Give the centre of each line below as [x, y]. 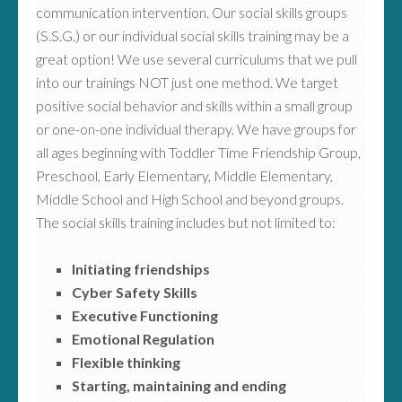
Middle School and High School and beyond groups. [190, 199]
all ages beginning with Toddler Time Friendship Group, [198, 152]
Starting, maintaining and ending [179, 385]
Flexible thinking [126, 362]
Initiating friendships [141, 269]
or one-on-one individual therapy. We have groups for [196, 129]
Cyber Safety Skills [135, 292]
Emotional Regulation [143, 339]
